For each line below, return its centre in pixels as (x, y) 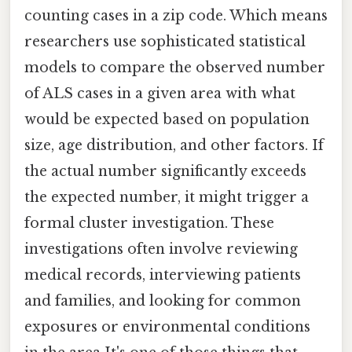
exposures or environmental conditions (167, 327)
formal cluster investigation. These (149, 224)
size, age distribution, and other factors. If (174, 146)
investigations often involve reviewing (161, 249)
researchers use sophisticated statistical (165, 42)
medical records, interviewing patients (163, 275)
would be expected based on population (167, 120)
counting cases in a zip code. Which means (176, 16)
